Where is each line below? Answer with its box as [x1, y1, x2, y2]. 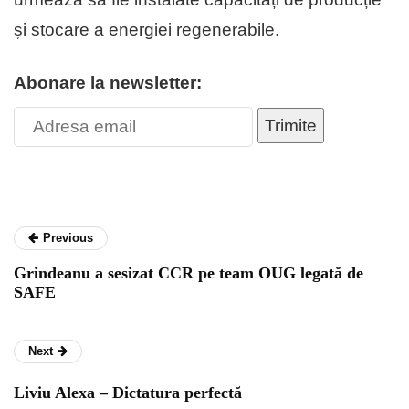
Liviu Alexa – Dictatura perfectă [14, 383, 242, 403]
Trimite [265, 116, 317, 136]
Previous [43, 231, 93, 246]
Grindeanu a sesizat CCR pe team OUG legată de [14, 264, 363, 283]
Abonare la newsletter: [14, 73, 202, 93]
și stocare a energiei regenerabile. [14, 20, 279, 40]
